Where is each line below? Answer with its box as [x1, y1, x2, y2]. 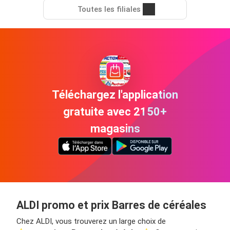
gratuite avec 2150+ [63, 105, 167, 119]
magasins [90, 122, 140, 136]
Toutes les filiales [77, 5, 141, 14]
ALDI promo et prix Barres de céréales [16, 199, 206, 212]
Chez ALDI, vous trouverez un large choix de [16, 217, 166, 226]
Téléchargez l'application [52, 88, 178, 102]
